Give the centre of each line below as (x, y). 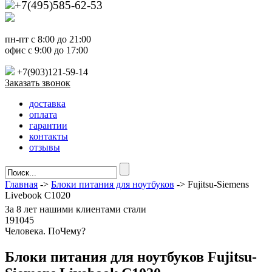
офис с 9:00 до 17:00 (46, 50)
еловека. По (36, 231)
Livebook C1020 (38, 195)
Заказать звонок (38, 83)
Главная (21, 185)
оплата (43, 115)
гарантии (48, 126)
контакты (49, 137)
